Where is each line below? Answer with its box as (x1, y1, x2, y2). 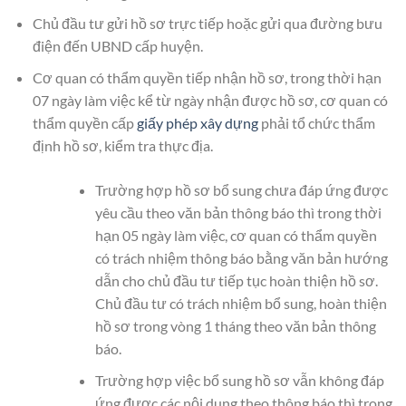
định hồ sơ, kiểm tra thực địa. (32, 136, 213, 154)
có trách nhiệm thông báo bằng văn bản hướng (94, 248, 388, 266)
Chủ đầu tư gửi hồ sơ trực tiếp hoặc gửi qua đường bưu (32, 14, 382, 33)
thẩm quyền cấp (32, 113, 137, 131)
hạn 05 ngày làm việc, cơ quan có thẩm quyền (94, 226, 377, 244)
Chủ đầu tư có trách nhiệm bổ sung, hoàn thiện (94, 294, 387, 312)
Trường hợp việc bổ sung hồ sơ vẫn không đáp (94, 371, 384, 389)
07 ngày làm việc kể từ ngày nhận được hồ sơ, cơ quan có (32, 91, 388, 109)
